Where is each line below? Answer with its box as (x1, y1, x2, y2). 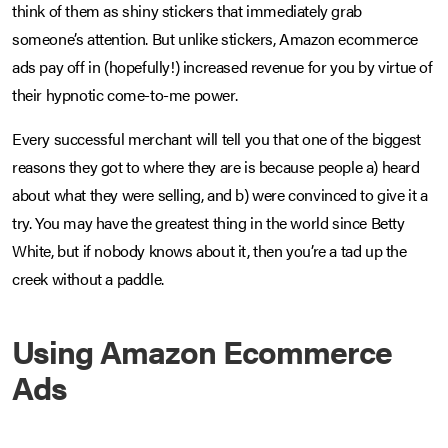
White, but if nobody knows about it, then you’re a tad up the (12, 239, 407, 263)
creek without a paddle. (12, 267, 164, 291)
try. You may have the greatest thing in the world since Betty (12, 211, 405, 235)
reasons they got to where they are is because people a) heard (12, 155, 420, 179)
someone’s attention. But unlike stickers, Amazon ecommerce (12, 27, 418, 51)
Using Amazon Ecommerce (12, 328, 392, 374)
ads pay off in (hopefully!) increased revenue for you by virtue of (12, 55, 433, 79)
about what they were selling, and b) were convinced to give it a (12, 183, 428, 207)
